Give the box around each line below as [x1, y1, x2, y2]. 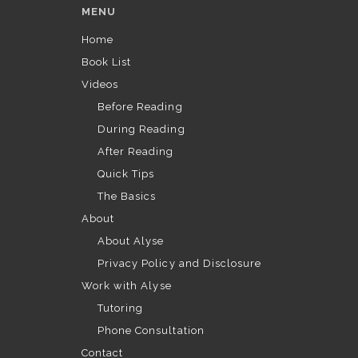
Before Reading [97, 101, 183, 113]
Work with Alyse [82, 280, 172, 292]
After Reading [97, 145, 174, 157]
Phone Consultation [97, 324, 205, 336]
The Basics [97, 190, 157, 202]
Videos [82, 78, 119, 90]
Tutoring [97, 302, 144, 314]
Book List [82, 56, 132, 68]
